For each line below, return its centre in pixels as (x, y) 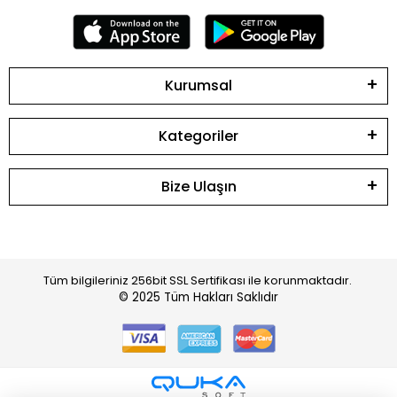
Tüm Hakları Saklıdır (221, 297)
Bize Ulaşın (198, 186)
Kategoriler (198, 136)
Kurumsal (198, 85)
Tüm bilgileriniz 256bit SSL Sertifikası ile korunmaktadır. (198, 280)
